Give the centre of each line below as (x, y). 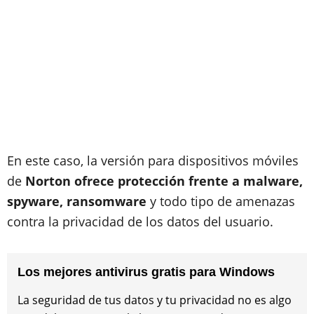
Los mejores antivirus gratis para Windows (146, 272)
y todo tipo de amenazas (221, 201)
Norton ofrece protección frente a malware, (164, 181)
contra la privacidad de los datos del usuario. (140, 221)
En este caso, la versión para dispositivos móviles (153, 161)
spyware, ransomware (77, 201)
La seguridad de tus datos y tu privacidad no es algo (155, 300)
